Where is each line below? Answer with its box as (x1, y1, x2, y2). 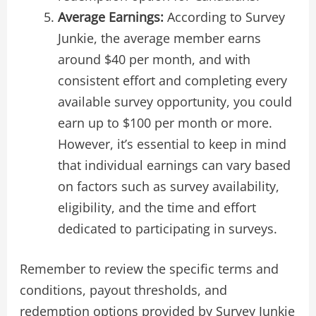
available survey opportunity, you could (57, 92, 292, 110)
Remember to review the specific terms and (19, 260, 279, 277)
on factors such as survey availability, (57, 177, 279, 195)
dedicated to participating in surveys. (57, 219, 277, 237)
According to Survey (163, 8, 285, 25)
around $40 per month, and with (57, 50, 250, 68)
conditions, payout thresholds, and (19, 281, 227, 298)
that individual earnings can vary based (57, 156, 291, 174)
